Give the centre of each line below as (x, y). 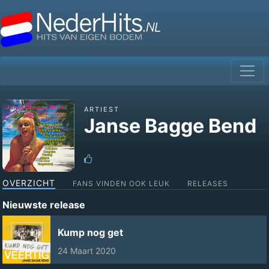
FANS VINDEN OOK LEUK (121, 183)
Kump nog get (90, 232)
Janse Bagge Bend (170, 126)
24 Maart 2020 (87, 251)
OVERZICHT (29, 183)
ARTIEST (102, 109)
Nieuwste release (44, 205)
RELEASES (208, 183)
